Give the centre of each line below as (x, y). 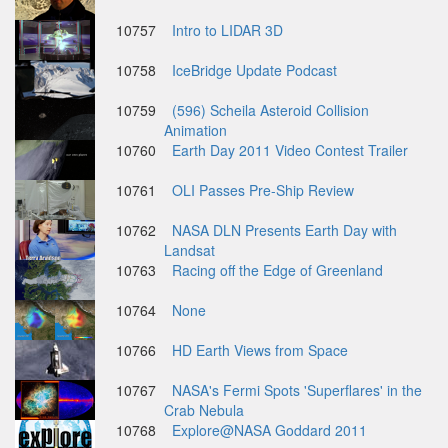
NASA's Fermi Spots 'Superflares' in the (297, 390)
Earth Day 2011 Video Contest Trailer (290, 150)
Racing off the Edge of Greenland (277, 270)
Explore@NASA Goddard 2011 (269, 430)
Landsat (189, 250)
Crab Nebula (204, 410)
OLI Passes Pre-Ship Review (263, 190)
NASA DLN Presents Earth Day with (284, 230)
